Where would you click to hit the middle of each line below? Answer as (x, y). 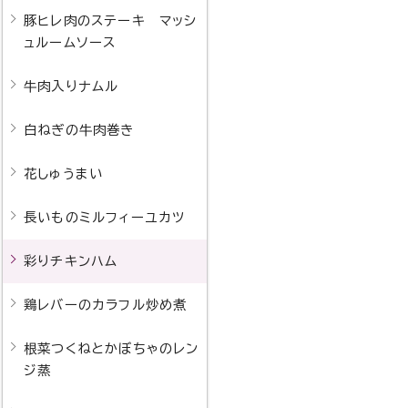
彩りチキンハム (71, 261)
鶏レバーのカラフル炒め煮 (105, 305)
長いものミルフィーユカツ (104, 217)
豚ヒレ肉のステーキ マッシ (110, 20)
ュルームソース (70, 42)
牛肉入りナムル (71, 86)
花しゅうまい (63, 173)
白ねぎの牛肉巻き (79, 130)
